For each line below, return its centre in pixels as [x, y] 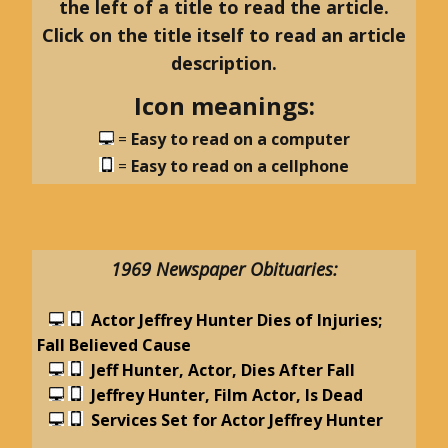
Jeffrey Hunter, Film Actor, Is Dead [227, 395]
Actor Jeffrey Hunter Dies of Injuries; [236, 320]
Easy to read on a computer [240, 139]
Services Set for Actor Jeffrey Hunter [237, 420]
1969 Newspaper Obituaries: [224, 269]
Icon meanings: [224, 106]
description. [224, 63]
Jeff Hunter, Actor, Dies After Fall [223, 370]
